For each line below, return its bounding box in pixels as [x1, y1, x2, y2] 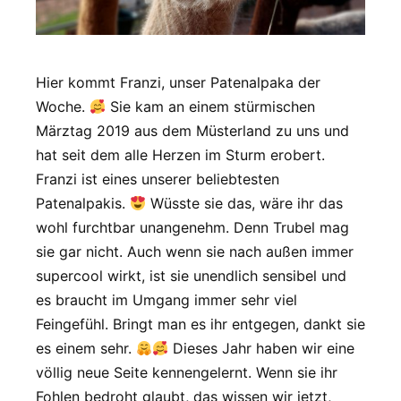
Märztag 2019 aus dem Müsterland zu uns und [36, 122, 349, 141]
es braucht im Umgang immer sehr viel [36, 291, 297, 310]
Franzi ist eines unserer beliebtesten [36, 170, 279, 189]
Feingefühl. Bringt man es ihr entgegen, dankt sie [36, 315, 365, 334]
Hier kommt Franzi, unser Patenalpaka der [36, 73, 320, 92]
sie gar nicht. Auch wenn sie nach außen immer [36, 243, 354, 261]
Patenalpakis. [36, 194, 130, 213]
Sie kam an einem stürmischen [106, 98, 316, 116]
